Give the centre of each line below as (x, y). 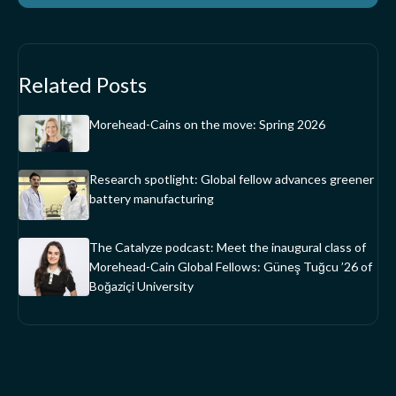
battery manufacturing (152, 199)
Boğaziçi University (141, 286)
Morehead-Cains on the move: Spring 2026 (207, 125)
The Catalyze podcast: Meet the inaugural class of (228, 247)
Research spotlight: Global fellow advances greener (232, 179)
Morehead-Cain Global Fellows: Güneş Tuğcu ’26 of (231, 267)
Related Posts (83, 85)
